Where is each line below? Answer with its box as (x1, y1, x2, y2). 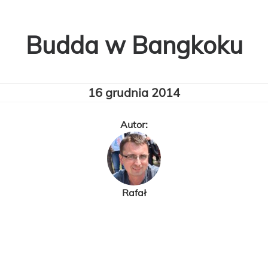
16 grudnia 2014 (88, 85, 180, 100)
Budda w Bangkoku (25, 30, 243, 60)
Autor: (120, 118, 148, 130)
